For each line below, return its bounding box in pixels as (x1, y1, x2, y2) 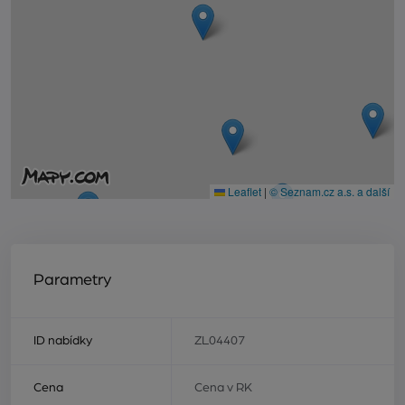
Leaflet (225, 184, 261, 200)
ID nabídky (33, 334, 92, 348)
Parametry (33, 272, 111, 289)
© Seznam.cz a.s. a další (269, 184, 390, 200)
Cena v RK (193, 381, 252, 395)
